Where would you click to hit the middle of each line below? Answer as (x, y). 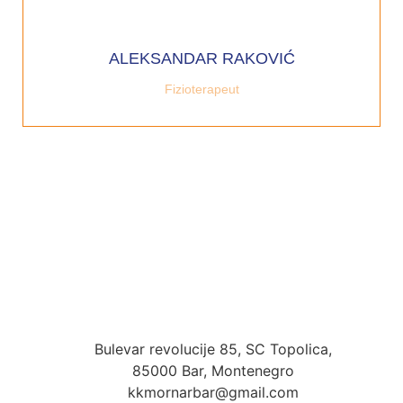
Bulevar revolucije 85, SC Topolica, (213, 349)
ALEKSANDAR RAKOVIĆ (201, 58)
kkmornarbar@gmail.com (213, 392)
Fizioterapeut (201, 89)
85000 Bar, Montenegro (213, 370)
